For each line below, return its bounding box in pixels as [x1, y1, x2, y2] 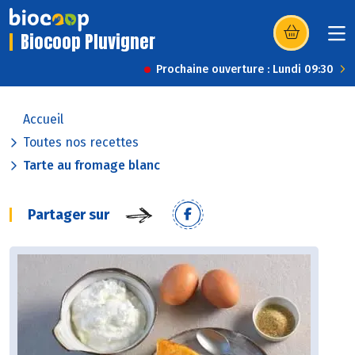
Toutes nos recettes [23, 135, 139, 151]
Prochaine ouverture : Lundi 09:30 [156, 63, 334, 77]
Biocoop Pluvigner [21, 29, 155, 55]
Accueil [23, 112, 63, 128]
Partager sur [28, 206, 109, 224]
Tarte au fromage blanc [23, 158, 160, 174]
